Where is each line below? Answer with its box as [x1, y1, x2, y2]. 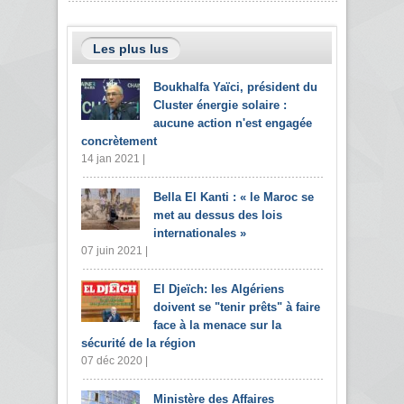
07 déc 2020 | [81, 354, 148, 368]
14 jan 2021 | [81, 152, 145, 166]
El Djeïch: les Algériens [153, 282, 284, 297]
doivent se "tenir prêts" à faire [153, 300, 320, 315]
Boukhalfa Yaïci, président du [153, 80, 317, 95]
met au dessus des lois [153, 208, 282, 223]
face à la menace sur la [153, 318, 281, 333]
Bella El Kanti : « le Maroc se [153, 190, 314, 205]
